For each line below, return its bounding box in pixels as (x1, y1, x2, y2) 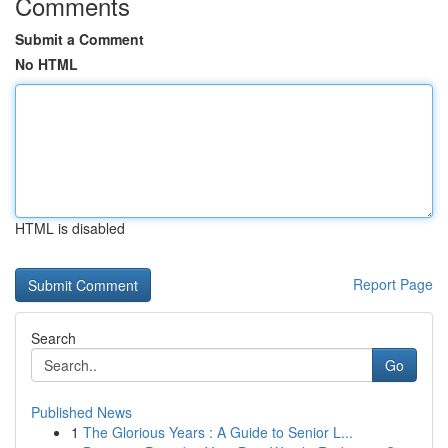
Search (31, 328, 76, 348)
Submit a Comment (15, 29, 144, 49)
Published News (31, 402, 132, 422)
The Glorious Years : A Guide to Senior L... (83, 422, 353, 442)
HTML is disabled (15, 218, 125, 238)
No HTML (15, 54, 78, 74)
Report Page (353, 274, 433, 294)
